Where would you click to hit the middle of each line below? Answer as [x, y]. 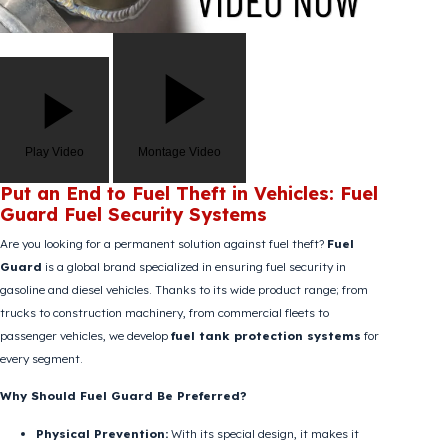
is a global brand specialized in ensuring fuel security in [215, 346]
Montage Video [199, 219]
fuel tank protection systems [296, 422]
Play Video [60, 219]
